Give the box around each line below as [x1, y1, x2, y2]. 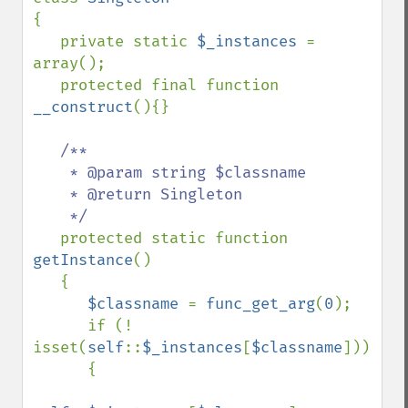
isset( [33, 338, 87, 357]
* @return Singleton [33, 185, 69, 204]
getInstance [33, 250, 133, 270]
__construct [33, 97, 133, 117]
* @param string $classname [33, 163, 69, 182]
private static [60, 32, 197, 51]
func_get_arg [206, 294, 315, 313]
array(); [33, 54, 106, 73]
